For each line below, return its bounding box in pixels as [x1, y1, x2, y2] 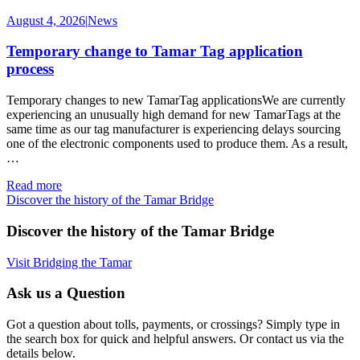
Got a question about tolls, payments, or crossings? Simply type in [6, 317, 340, 331]
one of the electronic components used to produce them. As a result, [6, 137, 348, 151]
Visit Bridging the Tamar [6, 255, 132, 269]
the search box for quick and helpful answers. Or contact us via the [6, 331, 344, 346]
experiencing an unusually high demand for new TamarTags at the [6, 108, 341, 122]
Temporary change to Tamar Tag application [6, 43, 303, 60]
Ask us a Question [6, 284, 125, 302]
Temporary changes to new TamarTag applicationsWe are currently [6, 93, 346, 108]
